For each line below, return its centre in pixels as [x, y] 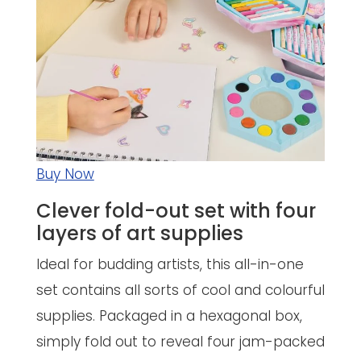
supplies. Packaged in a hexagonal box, [169, 315]
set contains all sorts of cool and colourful [180, 290]
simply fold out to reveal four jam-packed [180, 341]
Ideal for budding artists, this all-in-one [170, 264]
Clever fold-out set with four [176, 210]
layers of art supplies [139, 233]
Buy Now [65, 174]
